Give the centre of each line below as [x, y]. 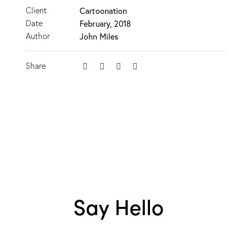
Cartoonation [103, 11]
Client [36, 11]
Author [38, 36]
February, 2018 [106, 24]
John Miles [99, 36]
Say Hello [119, 206]
